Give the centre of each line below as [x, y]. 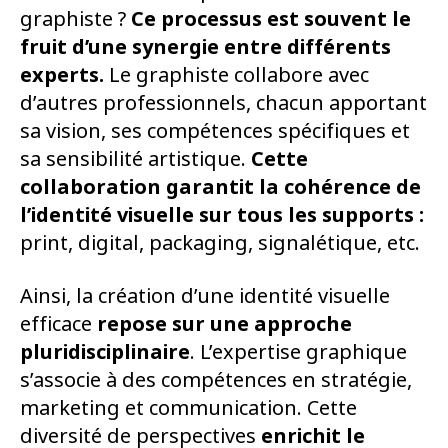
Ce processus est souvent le [271, 19]
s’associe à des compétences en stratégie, [216, 380]
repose [132, 324]
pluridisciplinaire [105, 352]
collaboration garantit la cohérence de [220, 187]
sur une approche [262, 324]
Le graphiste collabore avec [236, 75]
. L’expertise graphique [298, 352]
